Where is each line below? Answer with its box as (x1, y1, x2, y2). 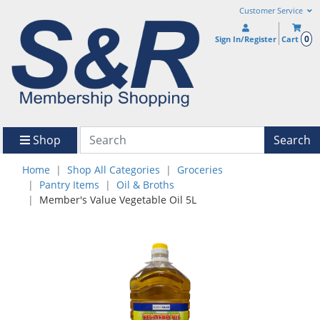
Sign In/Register (215, 34, 277, 44)
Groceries (177, 163, 223, 177)
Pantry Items (39, 178, 99, 192)
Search (274, 131, 311, 148)
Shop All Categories (67, 163, 160, 177)
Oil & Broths (116, 178, 174, 192)
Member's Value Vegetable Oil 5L (39, 193, 196, 207)
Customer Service (239, 6, 305, 16)
